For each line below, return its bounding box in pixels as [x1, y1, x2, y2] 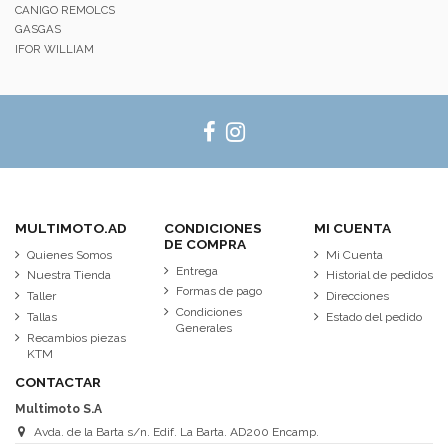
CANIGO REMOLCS [15, 2, 115, 17]
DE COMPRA [164, 235, 247, 252]
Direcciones [325, 289, 389, 304]
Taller [27, 289, 56, 304]
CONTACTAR [15, 373, 101, 390]
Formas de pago [176, 284, 263, 299]
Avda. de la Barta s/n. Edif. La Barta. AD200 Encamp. [33, 424, 319, 439]
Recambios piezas [27, 330, 126, 345]
